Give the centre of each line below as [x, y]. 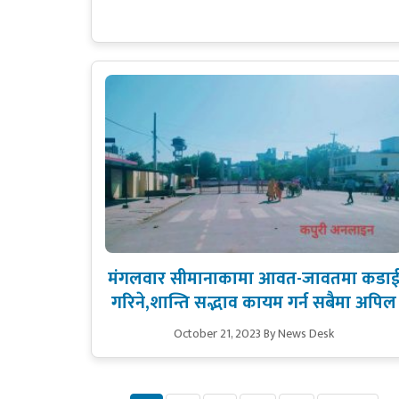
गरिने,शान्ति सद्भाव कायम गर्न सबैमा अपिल [254, 303]
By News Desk [299, 334]
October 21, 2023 [218, 334]
